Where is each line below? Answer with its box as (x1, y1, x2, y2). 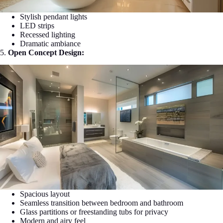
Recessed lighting (20, 30, 75, 39)
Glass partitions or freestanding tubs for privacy (20, 207, 168, 216)
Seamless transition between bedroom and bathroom (20, 198, 183, 207)
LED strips (20, 21, 54, 30)
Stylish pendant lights (20, 12, 87, 21)
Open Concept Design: (8, 48, 84, 57)
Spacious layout (20, 189, 70, 198)
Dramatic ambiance (20, 39, 81, 48)
